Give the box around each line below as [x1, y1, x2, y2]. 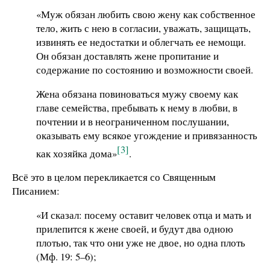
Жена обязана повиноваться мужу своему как [36, 86, 238, 101]
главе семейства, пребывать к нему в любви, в [36, 100, 237, 115]
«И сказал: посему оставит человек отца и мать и [36, 207, 251, 222]
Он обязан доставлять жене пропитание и [36, 48, 219, 63]
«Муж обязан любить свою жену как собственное [36, 7, 256, 21]
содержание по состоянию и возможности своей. [36, 62, 253, 77]
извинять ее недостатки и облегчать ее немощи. [36, 34, 246, 49]
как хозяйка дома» [36, 146, 117, 160]
